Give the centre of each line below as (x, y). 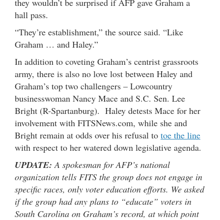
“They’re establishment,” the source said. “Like (99, 32)
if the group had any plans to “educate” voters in (103, 201)
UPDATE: (33, 165)
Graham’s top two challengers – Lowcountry (94, 86)
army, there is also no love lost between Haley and (104, 73)
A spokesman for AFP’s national (111, 164)
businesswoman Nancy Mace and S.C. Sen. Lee (100, 98)
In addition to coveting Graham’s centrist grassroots (107, 61)
